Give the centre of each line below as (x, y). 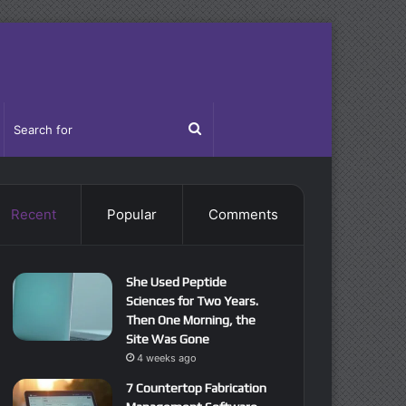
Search (223, 128)
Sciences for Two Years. (192, 301)
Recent (33, 214)
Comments (244, 214)
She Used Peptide (176, 282)
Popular (132, 214)
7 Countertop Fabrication (196, 388)
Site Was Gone (167, 339)
